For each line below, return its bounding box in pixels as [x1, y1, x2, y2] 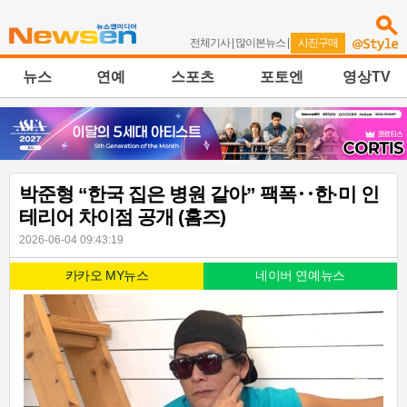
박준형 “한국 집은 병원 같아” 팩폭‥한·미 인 [19, 184, 379, 205]
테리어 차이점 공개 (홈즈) [19, 206, 225, 228]
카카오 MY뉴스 [65, 269, 149, 283]
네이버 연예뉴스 [255, 269, 345, 283]
